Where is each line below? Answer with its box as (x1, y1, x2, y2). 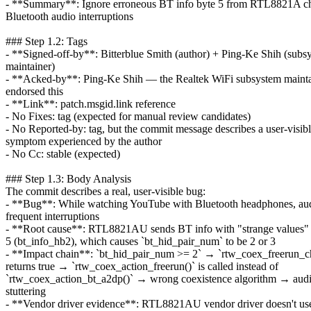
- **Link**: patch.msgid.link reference (6, 97, 176, 110)
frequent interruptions (6, 210, 99, 222)
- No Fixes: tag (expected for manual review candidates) (6, 110, 251, 122)
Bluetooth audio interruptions (6, 10, 133, 22)
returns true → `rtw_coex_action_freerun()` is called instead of (6, 260, 278, 272)
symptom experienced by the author (6, 135, 162, 147)
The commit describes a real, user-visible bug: (6, 185, 205, 197)
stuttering (6, 285, 46, 297)
